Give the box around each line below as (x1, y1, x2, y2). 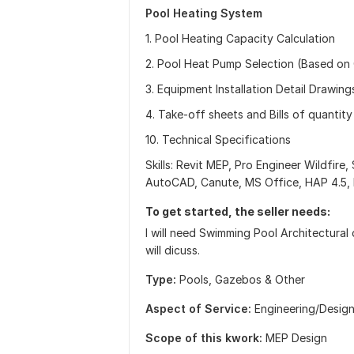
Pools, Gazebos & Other (179, 273, 305, 286)
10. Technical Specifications (145, 133, 291, 146)
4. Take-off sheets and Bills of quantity (145, 107, 352, 121)
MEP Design (265, 331, 327, 345)
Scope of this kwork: (145, 331, 262, 345)
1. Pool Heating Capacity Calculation (145, 32, 335, 45)
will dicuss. (145, 243, 200, 257)
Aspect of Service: (145, 302, 251, 315)
